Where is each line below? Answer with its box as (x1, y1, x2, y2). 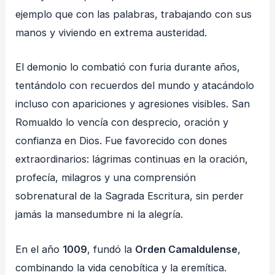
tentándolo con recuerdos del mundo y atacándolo (15, 79, 255, 92)
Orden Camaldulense (135, 242, 238, 255)
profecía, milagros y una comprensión (15, 171, 196, 184)
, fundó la (87, 242, 136, 255)
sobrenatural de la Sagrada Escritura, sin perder (15, 190, 244, 203)
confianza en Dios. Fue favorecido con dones (15, 134, 228, 147)
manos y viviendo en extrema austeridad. (15, 26, 207, 39)
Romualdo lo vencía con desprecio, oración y (15, 116, 229, 129)
